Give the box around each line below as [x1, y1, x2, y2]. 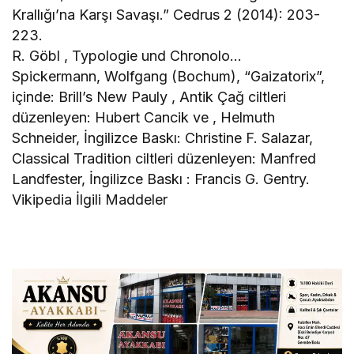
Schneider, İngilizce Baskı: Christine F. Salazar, [12, 130, 314, 147]
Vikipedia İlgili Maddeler [12, 191, 168, 209]
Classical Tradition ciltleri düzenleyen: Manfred [12, 150, 317, 168]
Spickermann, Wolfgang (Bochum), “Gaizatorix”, [12, 68, 326, 85]
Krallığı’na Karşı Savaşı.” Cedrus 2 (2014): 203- [12, 6, 321, 24]
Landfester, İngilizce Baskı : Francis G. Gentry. [12, 171, 311, 188]
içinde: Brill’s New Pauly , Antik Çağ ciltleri [12, 88, 287, 106]
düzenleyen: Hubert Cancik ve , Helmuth [12, 109, 276, 126]
